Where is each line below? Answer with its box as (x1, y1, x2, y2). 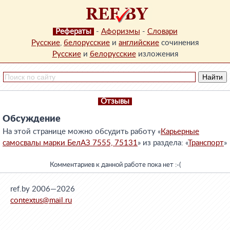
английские (119, 39, 159, 47)
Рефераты (55, 28, 91, 35)
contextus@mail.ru (10, 197, 72, 204)
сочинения (159, 39, 199, 47)
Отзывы (101, 98, 129, 105)
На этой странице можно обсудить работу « (3, 128, 161, 136)
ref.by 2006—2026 (10, 185, 75, 193)
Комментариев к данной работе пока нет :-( (49, 162, 181, 168)
